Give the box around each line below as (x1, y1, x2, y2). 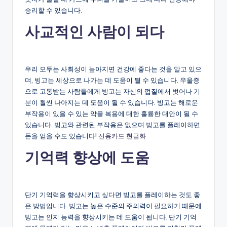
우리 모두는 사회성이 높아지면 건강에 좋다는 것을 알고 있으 (25, 64, 202, 73)
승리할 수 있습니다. (25, 6, 82, 14)
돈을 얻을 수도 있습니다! (25, 131, 98, 140)
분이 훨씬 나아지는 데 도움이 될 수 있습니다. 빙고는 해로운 (25, 98, 198, 106)
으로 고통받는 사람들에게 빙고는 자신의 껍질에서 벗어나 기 (25, 87, 200, 95)
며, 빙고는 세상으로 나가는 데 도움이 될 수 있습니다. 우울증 (25, 75, 200, 84)
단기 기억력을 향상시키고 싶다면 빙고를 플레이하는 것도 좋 (25, 190, 200, 199)
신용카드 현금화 (98, 131, 146, 140)
